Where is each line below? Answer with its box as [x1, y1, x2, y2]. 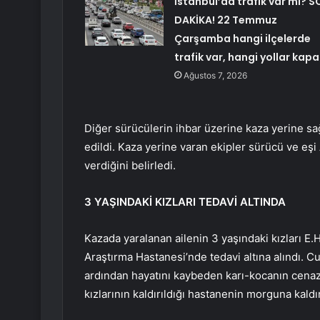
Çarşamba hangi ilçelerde [174, 31, 311, 46]
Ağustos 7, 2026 [183, 70, 247, 81]
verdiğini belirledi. [84, 159, 176, 173]
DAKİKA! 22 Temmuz [174, 13, 277, 28]
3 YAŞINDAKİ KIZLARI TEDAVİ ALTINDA [84, 195, 286, 209]
